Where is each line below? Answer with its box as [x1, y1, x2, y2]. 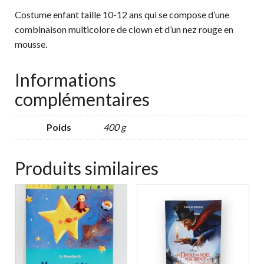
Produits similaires [15, 157, 159, 179]
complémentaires [15, 88, 150, 110]
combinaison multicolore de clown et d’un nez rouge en [15, 23, 233, 35]
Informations [15, 68, 116, 90]
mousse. [15, 38, 47, 49]
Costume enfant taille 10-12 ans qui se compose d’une [15, 8, 229, 20]
